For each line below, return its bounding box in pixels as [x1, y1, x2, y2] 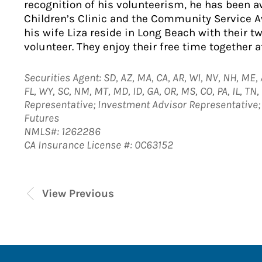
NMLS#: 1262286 [23, 125, 101, 138]
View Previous [42, 187, 114, 200]
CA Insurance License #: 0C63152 [23, 139, 173, 151]
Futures [23, 112, 59, 125]
